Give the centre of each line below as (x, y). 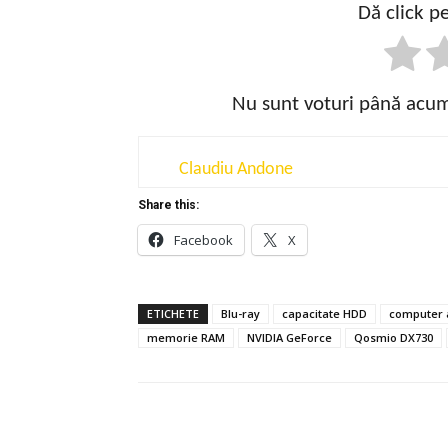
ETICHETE (173, 313)
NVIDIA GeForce (289, 337)
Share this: (168, 204)
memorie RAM (186, 337)
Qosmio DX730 (393, 337)
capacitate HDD (324, 313)
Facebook (203, 239)
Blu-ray (240, 313)
